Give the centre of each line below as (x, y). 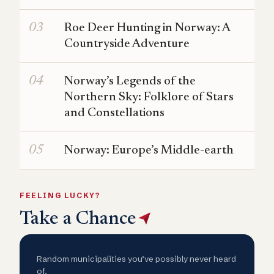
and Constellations (114, 113)
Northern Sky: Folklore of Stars (149, 98)
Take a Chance (78, 220)
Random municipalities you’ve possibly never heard (136, 259)
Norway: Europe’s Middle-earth (149, 151)
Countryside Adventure (127, 44)
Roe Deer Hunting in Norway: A (147, 28)
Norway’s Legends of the (130, 82)
